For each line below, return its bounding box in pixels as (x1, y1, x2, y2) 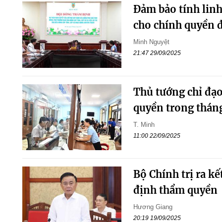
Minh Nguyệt (133, 38, 169, 46)
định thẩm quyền (133, 184, 218, 197)
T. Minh (133, 120, 155, 128)
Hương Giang (133, 203, 172, 211)
